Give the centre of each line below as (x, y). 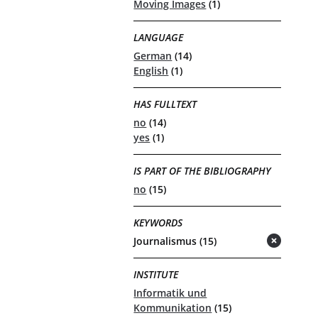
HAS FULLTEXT (165, 104)
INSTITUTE (156, 274)
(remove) (246, 242)
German (153, 56)
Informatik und (170, 293)
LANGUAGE (159, 37)
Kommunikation (173, 308)
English (151, 71)
